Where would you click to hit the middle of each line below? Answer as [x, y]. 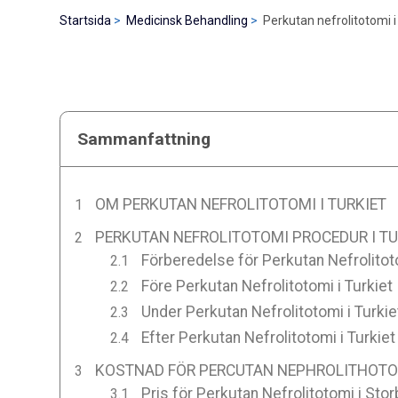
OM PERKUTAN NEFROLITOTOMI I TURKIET [240, 204]
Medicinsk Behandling [187, 20]
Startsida [86, 20]
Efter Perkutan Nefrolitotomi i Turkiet [268, 337]
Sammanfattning [144, 139]
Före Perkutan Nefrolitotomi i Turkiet [267, 286]
